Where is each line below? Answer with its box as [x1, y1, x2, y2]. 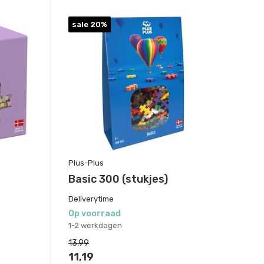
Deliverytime [68, 194, 114, 204]
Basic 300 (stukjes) [68, 173, 168, 186]
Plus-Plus [68, 159, 104, 168]
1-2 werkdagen [68, 221, 122, 230]
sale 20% [71, 20, 107, 29]
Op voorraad [68, 209, 121, 219]
